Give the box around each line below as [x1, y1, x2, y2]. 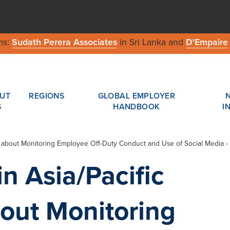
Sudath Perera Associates [11, 37, 117, 48]
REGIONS [29, 91, 65, 101]
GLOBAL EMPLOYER [98, 91, 176, 101]
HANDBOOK [113, 102, 160, 111]
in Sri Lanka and [117, 37, 186, 48]
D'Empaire [185, 37, 228, 48]
